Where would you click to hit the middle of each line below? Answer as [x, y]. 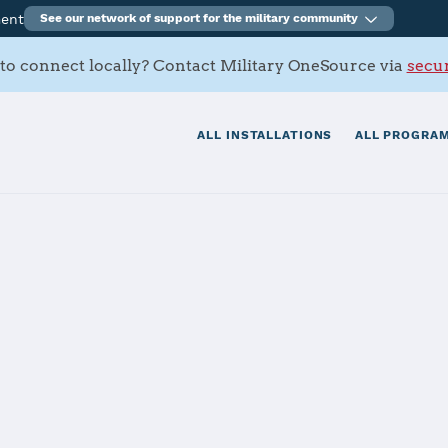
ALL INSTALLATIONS [265, 135]
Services [92, 384]
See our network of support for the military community [199, 18]
